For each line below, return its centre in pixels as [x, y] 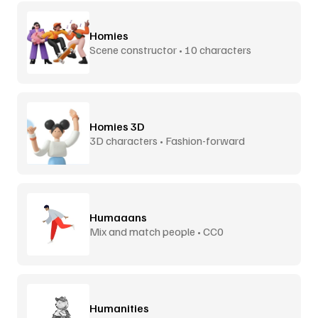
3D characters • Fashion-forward [167, 140]
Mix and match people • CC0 [157, 231]
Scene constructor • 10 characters [170, 49]
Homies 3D [117, 126]
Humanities [119, 308]
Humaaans [118, 217]
